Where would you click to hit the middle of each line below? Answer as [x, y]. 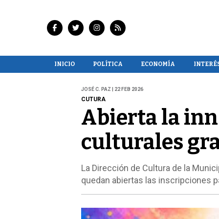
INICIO [64, 64]
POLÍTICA [108, 64]
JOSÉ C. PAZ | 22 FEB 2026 [112, 89]
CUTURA [93, 99]
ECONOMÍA [158, 64]
